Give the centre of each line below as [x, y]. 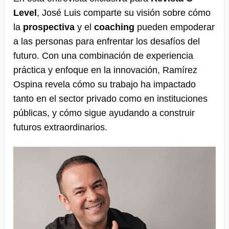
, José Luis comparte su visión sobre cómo [124, 13]
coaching [114, 27]
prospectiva [49, 27]
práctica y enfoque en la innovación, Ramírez [105, 70]
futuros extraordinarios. [60, 128]
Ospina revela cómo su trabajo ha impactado [105, 85]
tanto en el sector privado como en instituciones [110, 99]
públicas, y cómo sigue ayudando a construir [104, 113]
